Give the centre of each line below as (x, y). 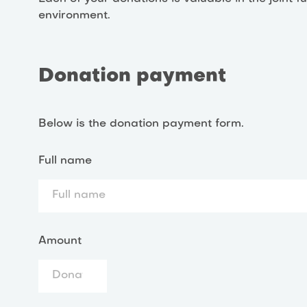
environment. (74, 15)
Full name (65, 161)
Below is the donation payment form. (141, 124)
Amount (60, 241)
